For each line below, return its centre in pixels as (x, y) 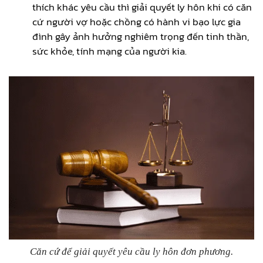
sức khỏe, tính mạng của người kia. (109, 51)
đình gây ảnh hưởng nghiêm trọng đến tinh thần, (141, 36)
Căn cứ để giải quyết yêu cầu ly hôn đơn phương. (131, 251)
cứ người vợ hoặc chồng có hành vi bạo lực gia (136, 21)
